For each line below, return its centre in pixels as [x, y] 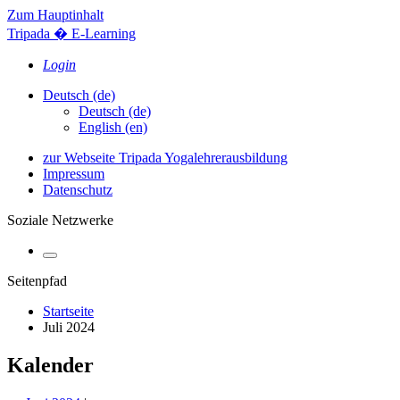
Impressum [74, 174]
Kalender [50, 365]
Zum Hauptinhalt [55, 15]
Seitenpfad [37, 281]
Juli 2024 [69, 327]
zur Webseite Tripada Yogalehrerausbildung [165, 158]
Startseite [68, 311]
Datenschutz [78, 190]
